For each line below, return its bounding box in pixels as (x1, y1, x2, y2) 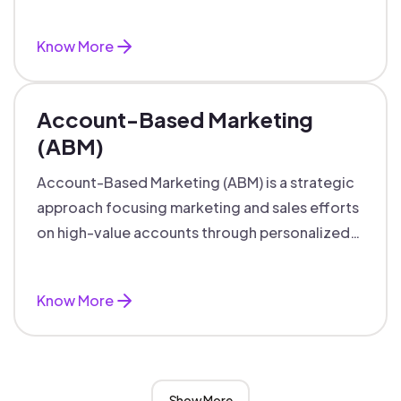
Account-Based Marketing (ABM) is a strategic (37, 173, 354, 192)
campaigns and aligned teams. (37, 248, 245, 267)
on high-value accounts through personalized (37, 223, 350, 242)
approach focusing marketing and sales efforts (37, 198, 359, 217)
